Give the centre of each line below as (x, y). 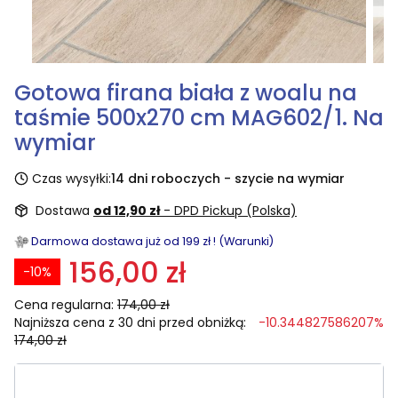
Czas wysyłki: (72, 178)
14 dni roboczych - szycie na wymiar (228, 178)
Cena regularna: (64, 304)
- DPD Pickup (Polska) (230, 210)
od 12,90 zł (128, 210)
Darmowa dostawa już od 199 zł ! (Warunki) (152, 241)
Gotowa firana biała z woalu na (186, 92)
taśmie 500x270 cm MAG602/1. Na (199, 117)
